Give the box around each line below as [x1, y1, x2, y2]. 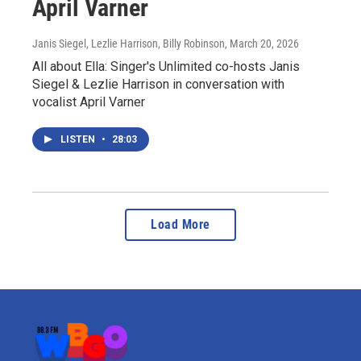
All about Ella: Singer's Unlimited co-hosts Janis [32, 58, 300, 74]
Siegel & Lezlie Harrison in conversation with [32, 76, 284, 92]
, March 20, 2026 [225, 36, 299, 50]
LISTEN [60, 133, 98, 145]
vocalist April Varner [32, 93, 145, 110]
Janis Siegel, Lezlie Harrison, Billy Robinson [32, 36, 225, 50]
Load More [151, 216, 210, 232]
